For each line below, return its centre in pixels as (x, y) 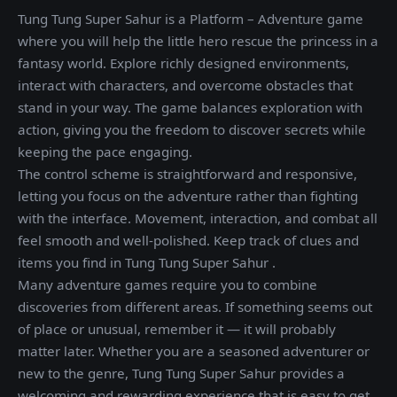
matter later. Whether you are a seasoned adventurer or (194, 351)
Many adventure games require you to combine (167, 284)
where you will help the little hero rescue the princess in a (198, 41)
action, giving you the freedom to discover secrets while (192, 129)
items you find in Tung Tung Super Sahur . (147, 262)
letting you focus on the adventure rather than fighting (188, 196)
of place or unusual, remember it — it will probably (177, 329)
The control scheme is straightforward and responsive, (187, 174)
